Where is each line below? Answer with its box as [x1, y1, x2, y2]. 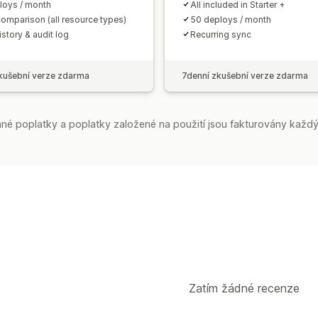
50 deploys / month [190, 13, 271, 25]
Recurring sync [190, 28, 251, 40]
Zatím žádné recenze [189, 280, 300, 295]
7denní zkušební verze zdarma [182, 70, 308, 81]
